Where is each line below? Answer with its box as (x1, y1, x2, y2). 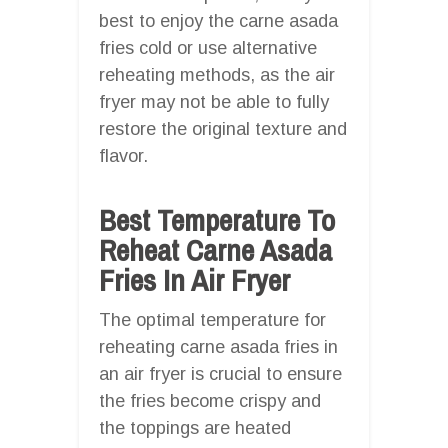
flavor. (99, 145, 148, 166)
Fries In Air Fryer (99, 259, 290, 300)
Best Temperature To (99, 199, 335, 240)
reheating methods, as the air (99, 64, 335, 85)
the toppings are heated (99, 417, 291, 438)
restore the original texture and (99, 118, 347, 139)
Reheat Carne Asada (99, 229, 332, 270)
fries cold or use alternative (99, 37, 317, 58)
